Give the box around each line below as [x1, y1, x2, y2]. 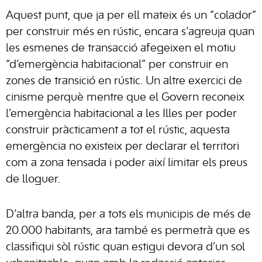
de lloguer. [6, 174, 60, 185]
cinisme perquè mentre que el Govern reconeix [6, 92, 244, 103]
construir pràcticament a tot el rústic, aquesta [6, 125, 230, 136]
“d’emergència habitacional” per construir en [6, 60, 228, 70]
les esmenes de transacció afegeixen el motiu [6, 43, 236, 54]
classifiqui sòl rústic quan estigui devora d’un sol [6, 242, 245, 253]
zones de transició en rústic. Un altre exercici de [6, 76, 242, 87]
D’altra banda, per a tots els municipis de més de [6, 209, 251, 220]
